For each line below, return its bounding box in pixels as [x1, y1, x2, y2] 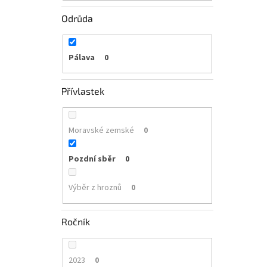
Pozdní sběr [68, 153, 116, 166]
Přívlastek [61, 85, 104, 97]
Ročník [61, 215, 90, 227]
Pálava [68, 51, 95, 64]
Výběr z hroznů [68, 182, 122, 194]
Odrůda [61, 12, 93, 24]
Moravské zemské [68, 125, 134, 137]
